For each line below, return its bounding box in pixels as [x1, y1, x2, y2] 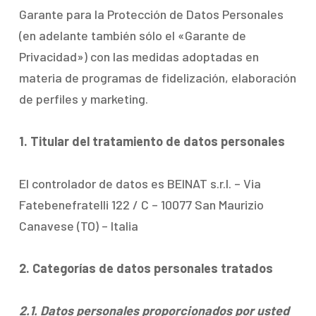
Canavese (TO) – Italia [18, 218, 138, 233]
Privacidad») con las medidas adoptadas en [18, 49, 259, 64]
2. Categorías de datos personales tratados [18, 260, 273, 276]
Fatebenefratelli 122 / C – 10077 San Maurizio [18, 197, 264, 212]
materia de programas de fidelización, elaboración [18, 70, 296, 85]
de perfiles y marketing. [18, 91, 148, 107]
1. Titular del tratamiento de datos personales [18, 133, 285, 149]
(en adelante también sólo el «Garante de [18, 28, 246, 43]
